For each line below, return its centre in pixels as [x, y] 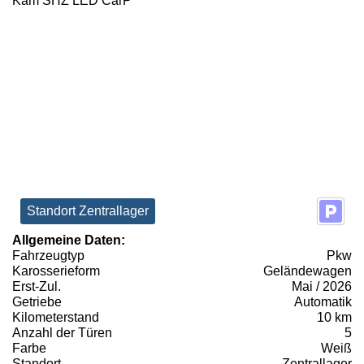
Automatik [323, 301]
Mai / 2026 [322, 286]
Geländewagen [308, 271]
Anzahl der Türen [62, 332]
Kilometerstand [56, 317]
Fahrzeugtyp [48, 255]
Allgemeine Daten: [69, 240]
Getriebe [37, 301]
